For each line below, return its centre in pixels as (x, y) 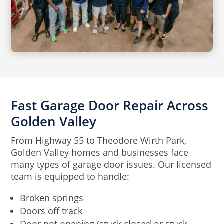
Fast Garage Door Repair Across (110, 106)
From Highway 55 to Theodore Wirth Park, (99, 141)
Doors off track (51, 211)
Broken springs (52, 198)
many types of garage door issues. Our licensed (111, 165)
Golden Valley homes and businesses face (100, 153)
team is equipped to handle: (70, 177)
